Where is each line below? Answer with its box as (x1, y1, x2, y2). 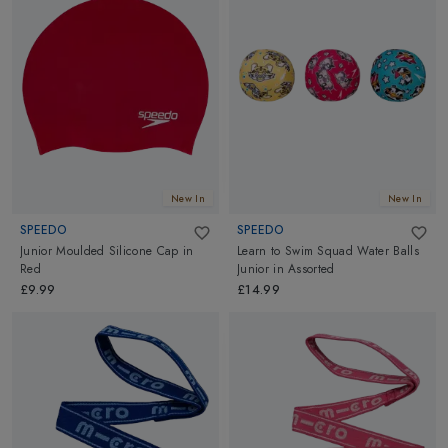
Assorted (288, 259, 335, 278)
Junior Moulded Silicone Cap (20, 241, 179, 260)
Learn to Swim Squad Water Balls (237, 241, 419, 260)
